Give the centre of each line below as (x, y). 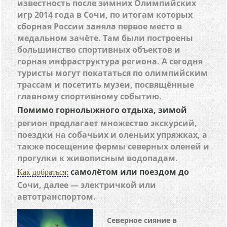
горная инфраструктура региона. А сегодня (110, 61)
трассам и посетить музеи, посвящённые (106, 85)
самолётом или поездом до (129, 172)
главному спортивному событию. (90, 96)
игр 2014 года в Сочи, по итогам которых (105, 15)
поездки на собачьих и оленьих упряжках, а (112, 135)
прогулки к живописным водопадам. (98, 158)
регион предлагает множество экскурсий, (107, 123)
